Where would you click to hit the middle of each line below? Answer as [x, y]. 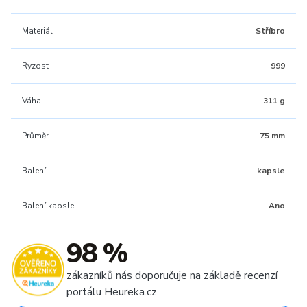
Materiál [37, 31]
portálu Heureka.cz [112, 292]
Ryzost [35, 66]
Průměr [35, 136]
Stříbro [270, 31]
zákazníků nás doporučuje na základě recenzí [172, 275]
